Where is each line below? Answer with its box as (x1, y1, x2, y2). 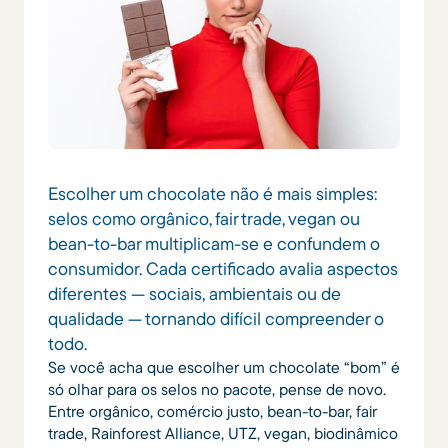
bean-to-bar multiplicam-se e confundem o (48, 232, 380, 256)
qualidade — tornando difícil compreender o (48, 307, 384, 331)
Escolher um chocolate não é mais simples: (48, 182, 377, 206)
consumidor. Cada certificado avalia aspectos (48, 257, 398, 281)
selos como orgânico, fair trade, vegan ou (48, 207, 360, 231)
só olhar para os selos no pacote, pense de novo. (48, 379, 386, 400)
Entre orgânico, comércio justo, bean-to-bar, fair (48, 401, 377, 422)
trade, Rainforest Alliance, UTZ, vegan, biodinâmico (48, 423, 398, 444)
